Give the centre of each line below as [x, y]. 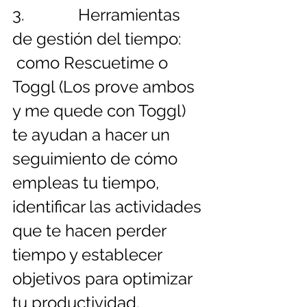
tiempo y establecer [89, 255]
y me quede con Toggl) [101, 111]
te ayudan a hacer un [93, 135]
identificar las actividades [109, 207]
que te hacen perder [91, 231]
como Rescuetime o [92, 63]
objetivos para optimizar [104, 279]
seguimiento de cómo [97, 159]
